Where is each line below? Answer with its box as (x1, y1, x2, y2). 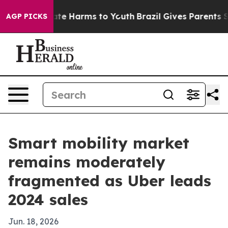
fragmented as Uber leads (8, 171, 211, 190)
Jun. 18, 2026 (8, 216, 59, 226)
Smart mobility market (8, 133, 189, 153)
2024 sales (8, 190, 88, 209)
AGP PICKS (6, 12, 47, 21)
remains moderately (8, 152, 165, 172)
